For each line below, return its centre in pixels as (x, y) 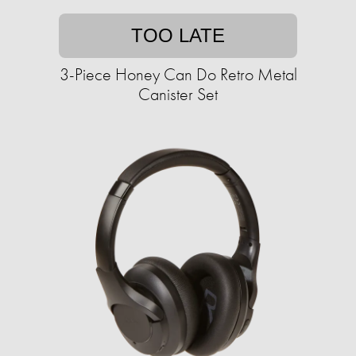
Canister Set (178, 95)
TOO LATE (178, 36)
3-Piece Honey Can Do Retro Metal (178, 75)
